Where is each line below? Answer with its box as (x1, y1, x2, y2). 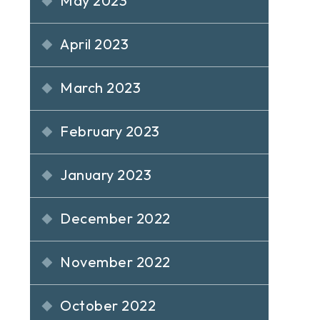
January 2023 (60, 166, 152, 184)
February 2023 (60, 122, 160, 140)
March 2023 (60, 79, 141, 96)
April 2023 (60, 35, 129, 53)
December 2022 (60, 209, 171, 227)
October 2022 (60, 296, 156, 314)
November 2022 (60, 253, 171, 271)
